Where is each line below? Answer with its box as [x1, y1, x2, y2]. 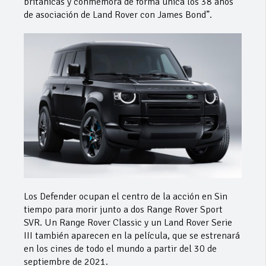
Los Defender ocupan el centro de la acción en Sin [24, 190, 227, 202]
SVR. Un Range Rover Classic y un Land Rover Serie [24, 216, 232, 229]
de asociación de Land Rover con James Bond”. [24, 8, 212, 21]
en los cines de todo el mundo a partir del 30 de [24, 242, 217, 255]
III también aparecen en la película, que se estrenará [24, 229, 240, 242]
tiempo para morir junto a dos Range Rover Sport [24, 203, 223, 216]
